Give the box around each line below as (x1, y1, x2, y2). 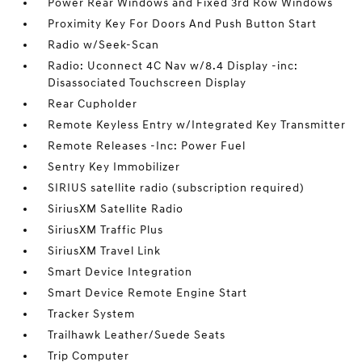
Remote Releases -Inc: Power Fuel (48, 139, 246, 153)
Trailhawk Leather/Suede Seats (48, 328, 226, 342)
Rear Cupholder (48, 97, 138, 111)
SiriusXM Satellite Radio (48, 202, 184, 216)
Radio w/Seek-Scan (48, 38, 160, 52)
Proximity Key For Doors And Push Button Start (48, 17, 318, 31)
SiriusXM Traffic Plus (48, 223, 164, 237)
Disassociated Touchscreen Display (48, 76, 247, 90)
